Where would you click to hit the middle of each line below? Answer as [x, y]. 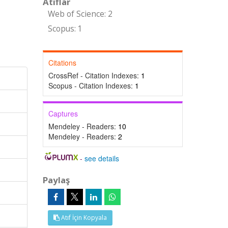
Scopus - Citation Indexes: [91, 85]
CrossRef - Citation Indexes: [94, 75]
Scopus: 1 [65, 29]
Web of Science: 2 [80, 14]
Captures [63, 113]
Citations [62, 63]
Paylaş [56, 180]
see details [102, 158]
